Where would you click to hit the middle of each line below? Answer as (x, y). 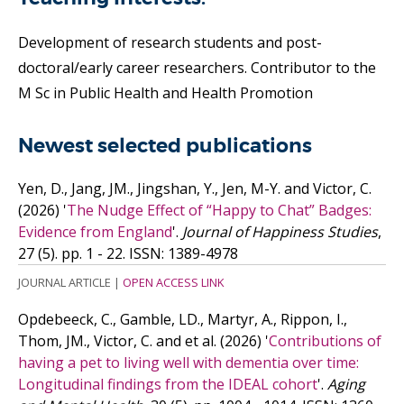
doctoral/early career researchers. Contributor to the (197, 68)
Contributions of (325, 341)
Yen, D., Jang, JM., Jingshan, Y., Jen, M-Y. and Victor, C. (195, 188)
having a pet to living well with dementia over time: (188, 363)
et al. (201, 341)
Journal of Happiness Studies (278, 232)
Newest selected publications (165, 146)
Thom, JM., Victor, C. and (101, 341)
